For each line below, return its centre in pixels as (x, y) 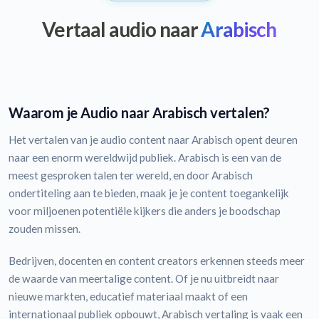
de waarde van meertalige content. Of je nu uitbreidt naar (144, 278)
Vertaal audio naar (120, 29)
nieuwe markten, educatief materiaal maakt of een (128, 296)
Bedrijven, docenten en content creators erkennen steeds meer (157, 260)
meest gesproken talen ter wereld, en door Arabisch (131, 175)
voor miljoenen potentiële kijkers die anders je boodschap (145, 210)
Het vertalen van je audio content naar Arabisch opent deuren (153, 139)
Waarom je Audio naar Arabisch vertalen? (140, 112)
